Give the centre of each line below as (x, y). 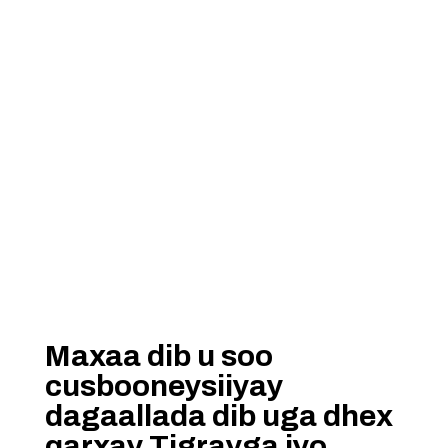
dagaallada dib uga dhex (218, 416)
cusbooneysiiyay (163, 386)
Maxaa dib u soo (158, 356)
